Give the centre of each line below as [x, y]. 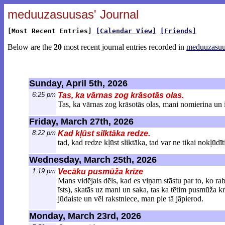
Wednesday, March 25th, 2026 [93, 160]
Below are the [31, 47]
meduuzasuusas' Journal [73, 14]
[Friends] [178, 31]
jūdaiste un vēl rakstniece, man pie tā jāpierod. [131, 199]
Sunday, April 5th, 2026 [78, 83]
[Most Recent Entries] [52, 31]
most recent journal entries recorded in [124, 47]
